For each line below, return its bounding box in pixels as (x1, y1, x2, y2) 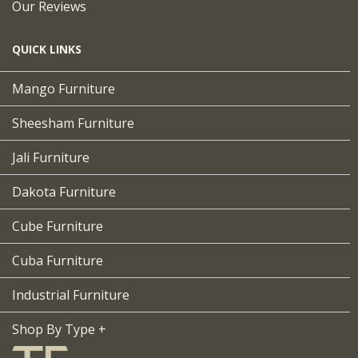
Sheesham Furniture (12, 114, 134, 133)
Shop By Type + (12, 320, 106, 339)
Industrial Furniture (12, 286, 129, 304)
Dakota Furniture (12, 183, 116, 201)
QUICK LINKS (12, 42, 82, 58)
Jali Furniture (12, 149, 89, 167)
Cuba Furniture (12, 252, 103, 270)
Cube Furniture (12, 217, 103, 236)
